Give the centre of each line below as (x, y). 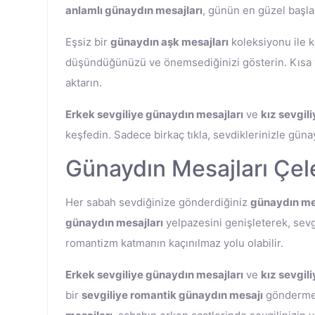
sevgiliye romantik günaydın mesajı (172, 295)
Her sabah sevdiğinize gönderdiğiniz (158, 202)
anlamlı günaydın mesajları (134, 10)
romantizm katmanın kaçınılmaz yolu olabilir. (174, 243)
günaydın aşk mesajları (169, 42)
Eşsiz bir (88, 42)
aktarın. (84, 83)
